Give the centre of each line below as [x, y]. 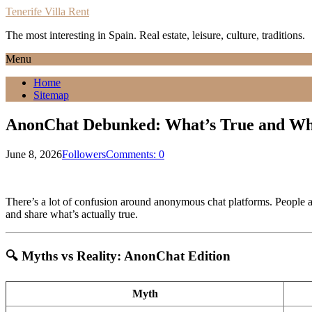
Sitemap [51, 95]
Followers [84, 154]
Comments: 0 [135, 154]
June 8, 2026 [34, 154]
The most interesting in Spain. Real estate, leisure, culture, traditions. [155, 35]
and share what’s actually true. [72, 214]
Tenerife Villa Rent [47, 11]
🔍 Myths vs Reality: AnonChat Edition [118, 256]
